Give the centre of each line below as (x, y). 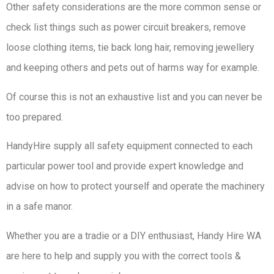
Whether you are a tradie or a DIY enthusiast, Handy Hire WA (134, 235)
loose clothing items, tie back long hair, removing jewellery (130, 48)
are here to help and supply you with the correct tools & (124, 256)
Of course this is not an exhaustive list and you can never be (134, 97)
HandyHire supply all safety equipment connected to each (129, 146)
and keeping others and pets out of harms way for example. (133, 68)
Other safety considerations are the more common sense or (134, 7)
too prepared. (35, 117)
